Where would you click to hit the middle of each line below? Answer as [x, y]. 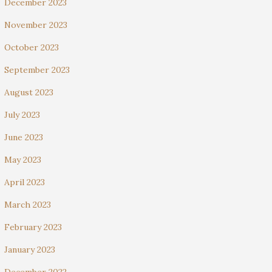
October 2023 [32, 47]
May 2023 [23, 160]
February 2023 [33, 227]
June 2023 [24, 137]
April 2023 [25, 182]
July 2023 [22, 115]
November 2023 [36, 25]
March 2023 [28, 205]
